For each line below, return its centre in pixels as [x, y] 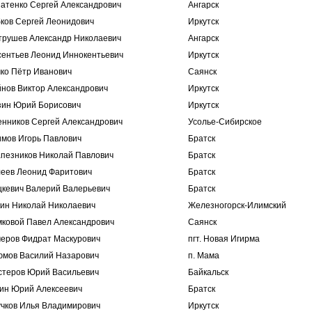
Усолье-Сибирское [225, 122]
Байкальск [208, 272]
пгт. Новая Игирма [224, 239]
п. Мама [204, 256]
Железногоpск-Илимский [237, 205]
